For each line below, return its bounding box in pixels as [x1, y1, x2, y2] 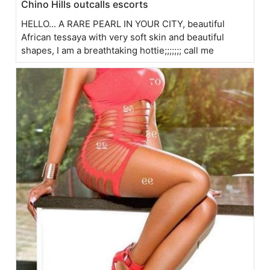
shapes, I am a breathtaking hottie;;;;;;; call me [21, 45, 215, 57]
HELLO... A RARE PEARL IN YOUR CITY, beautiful [21, 18, 225, 30]
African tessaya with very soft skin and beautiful [21, 31, 225, 43]
